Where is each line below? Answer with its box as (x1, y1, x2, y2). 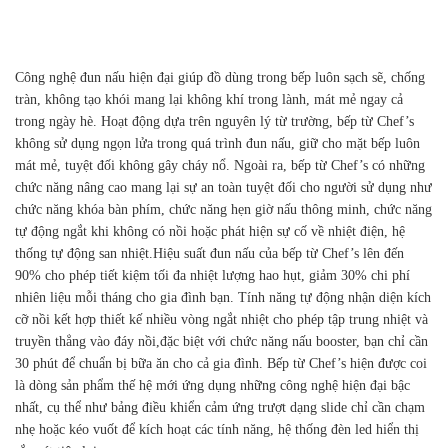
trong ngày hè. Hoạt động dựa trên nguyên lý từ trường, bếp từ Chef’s (15, 114, 414, 130)
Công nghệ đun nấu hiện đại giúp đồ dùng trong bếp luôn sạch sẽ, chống (15, 70, 425, 86)
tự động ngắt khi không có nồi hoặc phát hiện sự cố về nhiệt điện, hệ (15, 224, 405, 240)
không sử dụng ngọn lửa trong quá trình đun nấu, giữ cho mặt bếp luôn (15, 136, 420, 152)
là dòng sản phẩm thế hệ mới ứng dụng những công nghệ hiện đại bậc (15, 378, 410, 394)
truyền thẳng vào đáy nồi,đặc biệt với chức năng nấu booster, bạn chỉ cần (15, 334, 428, 350)
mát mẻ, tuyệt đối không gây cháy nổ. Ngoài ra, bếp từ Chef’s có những (15, 158, 425, 174)
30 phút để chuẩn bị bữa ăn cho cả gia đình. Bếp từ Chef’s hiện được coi (15, 356, 427, 372)
